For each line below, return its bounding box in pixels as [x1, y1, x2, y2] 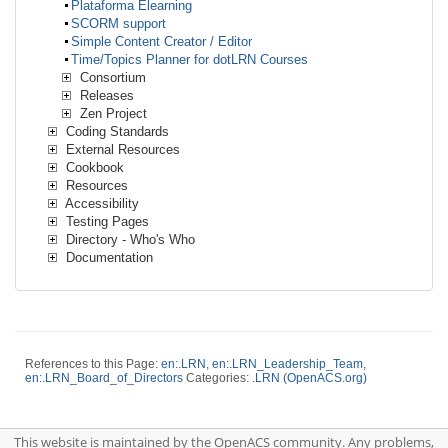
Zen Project [76, 105, 147, 121]
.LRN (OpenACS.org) [252, 370, 367, 385]
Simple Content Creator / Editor [71, 33, 252, 49]
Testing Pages [62, 213, 149, 229]
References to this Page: [25, 356, 161, 371]
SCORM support [71, 15, 166, 31]
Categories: [183, 370, 252, 385]
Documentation [62, 249, 153, 265]
